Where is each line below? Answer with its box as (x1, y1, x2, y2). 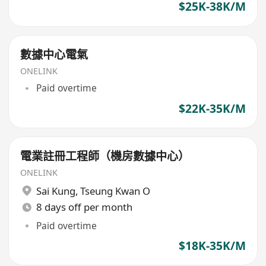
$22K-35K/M (178, 100, 246, 116)
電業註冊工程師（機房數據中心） (20, 148, 190, 164)
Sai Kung (36, 183, 75, 198)
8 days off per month (36, 200, 132, 214)
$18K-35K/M (178, 238, 246, 254)
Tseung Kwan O (80, 183, 150, 198)
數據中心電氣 (20, 47, 88, 63)
